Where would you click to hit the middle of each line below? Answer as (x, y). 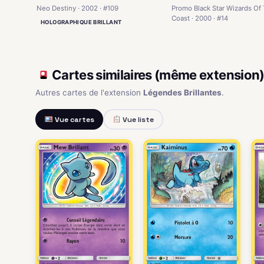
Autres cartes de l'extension (89, 93)
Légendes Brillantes (182, 93)
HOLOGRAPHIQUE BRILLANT (81, 22)
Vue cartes (73, 119)
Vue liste (137, 119)
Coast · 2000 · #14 (199, 18)
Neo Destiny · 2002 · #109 (77, 9)
